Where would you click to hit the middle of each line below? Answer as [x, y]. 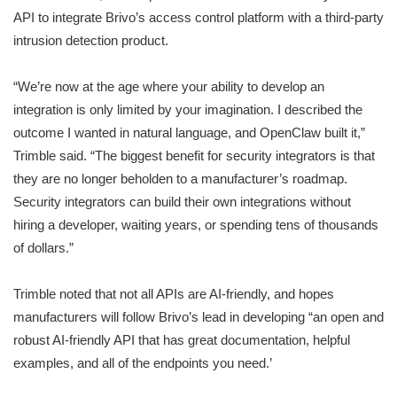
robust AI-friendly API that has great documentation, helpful [182, 340]
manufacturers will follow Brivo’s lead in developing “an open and [198, 317]
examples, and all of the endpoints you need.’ [143, 363]
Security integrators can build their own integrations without [182, 202]
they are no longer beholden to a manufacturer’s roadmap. [180, 179]
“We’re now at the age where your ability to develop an [169, 87]
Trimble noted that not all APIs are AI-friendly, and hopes [174, 294]
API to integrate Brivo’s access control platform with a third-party [198, 18]
